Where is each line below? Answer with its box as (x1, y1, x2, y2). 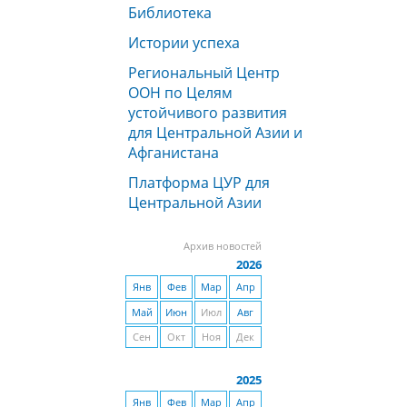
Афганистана (128, 143, 219, 163)
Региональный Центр (128, 63, 280, 83)
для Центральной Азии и (128, 123, 303, 143)
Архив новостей (184, 240, 262, 253)
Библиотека (128, 3, 212, 23)
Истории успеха (128, 33, 240, 53)
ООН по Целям (128, 83, 233, 103)
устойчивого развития (128, 103, 287, 123)
